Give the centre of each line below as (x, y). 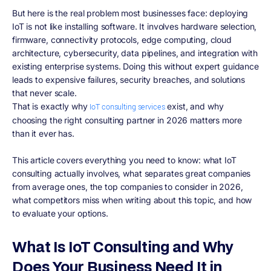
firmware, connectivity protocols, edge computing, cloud (122, 39)
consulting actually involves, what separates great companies (132, 173)
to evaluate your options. (60, 213)
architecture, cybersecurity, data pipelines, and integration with (135, 53)
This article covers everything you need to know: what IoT (124, 160)
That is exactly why (51, 106)
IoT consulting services (127, 107)
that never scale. (44, 93)
